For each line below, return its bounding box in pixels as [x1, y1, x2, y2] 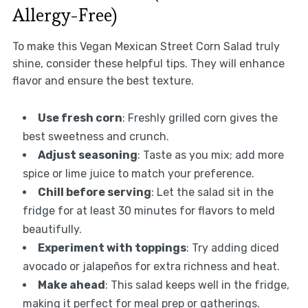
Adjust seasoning [37, 148, 137, 162]
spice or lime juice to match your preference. [22, 166, 254, 180]
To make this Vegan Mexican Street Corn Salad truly [12, 39, 280, 53]
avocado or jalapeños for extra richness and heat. [22, 259, 280, 273]
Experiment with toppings [37, 241, 186, 254]
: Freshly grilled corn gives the [122, 111, 278, 124]
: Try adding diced [186, 241, 279, 254]
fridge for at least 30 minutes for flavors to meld [22, 203, 275, 217]
